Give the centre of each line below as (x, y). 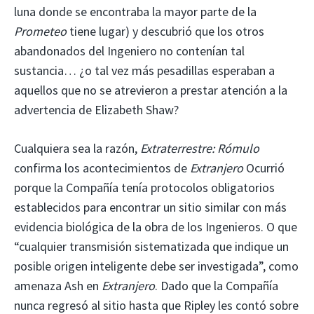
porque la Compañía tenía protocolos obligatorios (144, 188)
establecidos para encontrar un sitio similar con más (150, 207)
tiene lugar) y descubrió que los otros (167, 32)
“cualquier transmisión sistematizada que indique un (151, 247)
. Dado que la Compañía (217, 286)
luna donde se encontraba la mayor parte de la (135, 12)
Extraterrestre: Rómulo (200, 149)
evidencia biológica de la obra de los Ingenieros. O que (156, 227)
